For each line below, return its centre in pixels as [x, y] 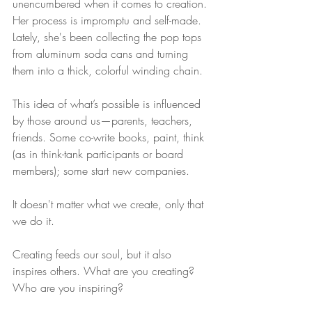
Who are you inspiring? [68, 288]
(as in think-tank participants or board [100, 154]
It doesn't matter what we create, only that [110, 204]
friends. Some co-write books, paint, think [110, 137]
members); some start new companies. [101, 171]
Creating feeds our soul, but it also [94, 254]
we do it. [35, 221]
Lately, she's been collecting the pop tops [109, 37]
